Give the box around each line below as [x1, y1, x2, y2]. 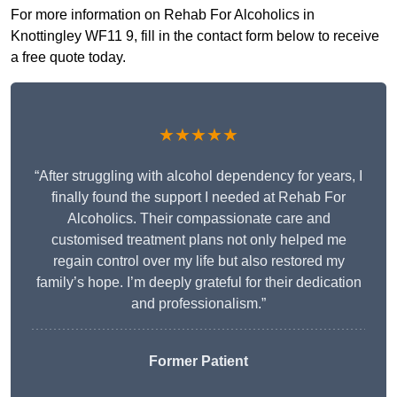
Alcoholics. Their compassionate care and [66, 211, 331, 227]
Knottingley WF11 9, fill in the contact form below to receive [11, 28, 379, 44]
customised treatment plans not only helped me [51, 232, 346, 248]
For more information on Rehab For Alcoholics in [11, 7, 315, 23]
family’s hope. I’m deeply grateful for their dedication [35, 275, 362, 291]
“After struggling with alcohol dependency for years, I [35, 168, 362, 184]
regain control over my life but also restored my [52, 253, 345, 269]
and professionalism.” [131, 296, 266, 312]
